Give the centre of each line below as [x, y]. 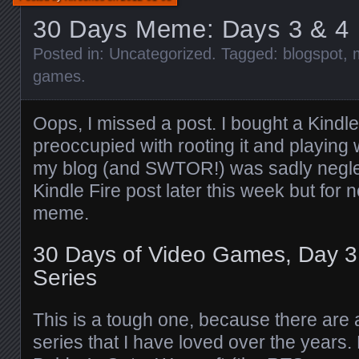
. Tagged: [247, 54]
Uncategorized [160, 54]
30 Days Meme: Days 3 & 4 [191, 29]
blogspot [313, 54]
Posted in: [71, 54]
